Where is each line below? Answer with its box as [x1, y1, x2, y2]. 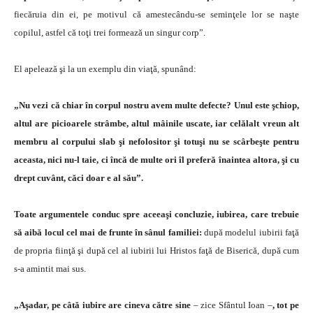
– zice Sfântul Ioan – [191, 299, 272, 310]
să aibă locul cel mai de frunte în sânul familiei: [14, 226, 205, 238]
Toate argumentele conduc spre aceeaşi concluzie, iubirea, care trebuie [14, 208, 299, 219]
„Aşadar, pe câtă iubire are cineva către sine [14, 299, 191, 310]
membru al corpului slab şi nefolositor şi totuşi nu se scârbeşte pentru [14, 136, 299, 147]
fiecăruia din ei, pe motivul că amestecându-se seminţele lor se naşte [14, 8, 299, 20]
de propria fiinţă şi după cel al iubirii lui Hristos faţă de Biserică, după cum [14, 245, 299, 256]
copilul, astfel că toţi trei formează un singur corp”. [14, 27, 205, 38]
